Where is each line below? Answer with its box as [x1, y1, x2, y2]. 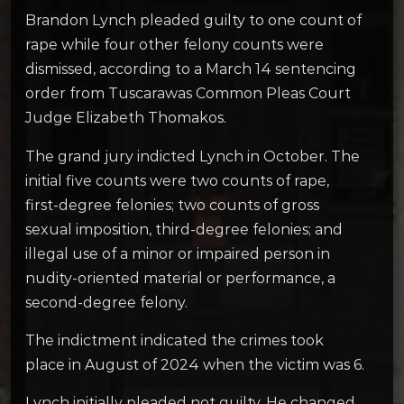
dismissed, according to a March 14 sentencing [25, 60, 356, 78]
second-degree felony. [25, 293, 188, 311]
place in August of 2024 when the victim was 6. [25, 355, 364, 373]
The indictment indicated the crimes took [25, 331, 324, 349]
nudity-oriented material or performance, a [25, 269, 335, 287]
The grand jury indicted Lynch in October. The [25, 147, 360, 165]
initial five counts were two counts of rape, [25, 171, 329, 189]
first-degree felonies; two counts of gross [25, 196, 319, 214]
